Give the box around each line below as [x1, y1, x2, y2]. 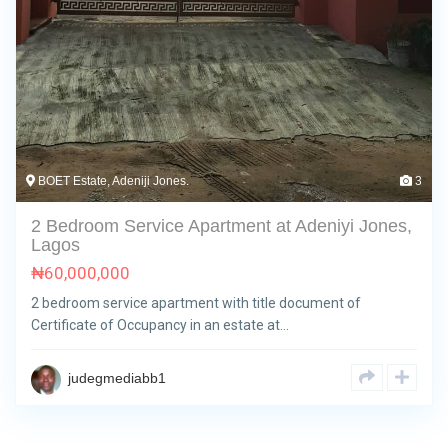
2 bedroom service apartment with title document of [31, 294, 361, 311]
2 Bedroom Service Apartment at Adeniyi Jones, [31, 215, 412, 236]
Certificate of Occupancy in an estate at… [31, 316, 289, 333]
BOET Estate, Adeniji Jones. [35, 173, 189, 188]
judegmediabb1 [68, 369, 166, 386]
